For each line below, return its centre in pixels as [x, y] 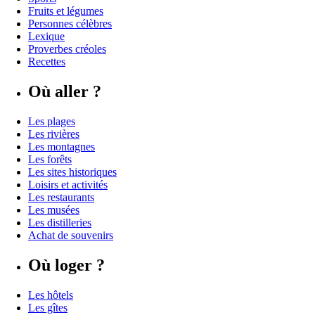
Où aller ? [65, 91]
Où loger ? [66, 265]
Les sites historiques [72, 172]
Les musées [54, 210]
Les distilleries [60, 222]
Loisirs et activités [68, 184]
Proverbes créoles [67, 49]
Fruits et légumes [66, 11]
